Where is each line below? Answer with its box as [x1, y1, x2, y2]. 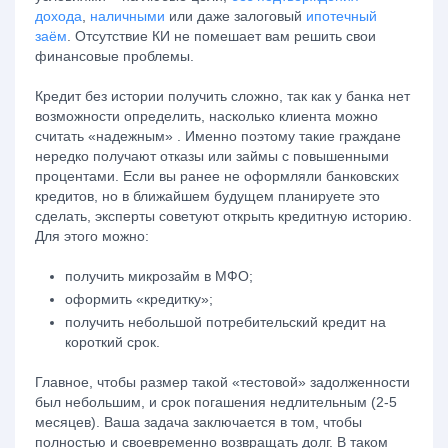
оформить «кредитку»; [65, 291, 213, 307]
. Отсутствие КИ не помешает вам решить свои [67, 28, 376, 44]
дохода [35, 8, 82, 24]
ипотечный [306, 8, 377, 24]
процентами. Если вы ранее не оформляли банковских [35, 168, 399, 184]
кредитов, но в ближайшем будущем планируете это [35, 188, 380, 204]
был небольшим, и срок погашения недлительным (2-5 [35, 394, 397, 410]
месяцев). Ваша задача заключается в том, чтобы [35, 414, 362, 430]
